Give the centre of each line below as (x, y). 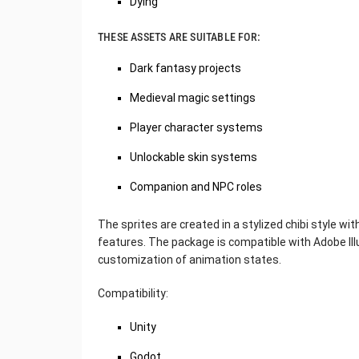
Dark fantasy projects (186, 68)
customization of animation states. (190, 260)
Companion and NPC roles (196, 187)
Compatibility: (133, 293)
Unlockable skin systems (194, 157)
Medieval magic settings (193, 98)
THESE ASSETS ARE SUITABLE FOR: (179, 37)
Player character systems (196, 127)
